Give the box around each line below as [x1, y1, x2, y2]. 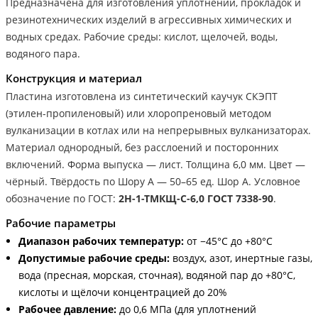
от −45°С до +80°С [184, 234, 273, 248]
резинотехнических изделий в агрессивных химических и [6, 12, 292, 26]
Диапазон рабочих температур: [18, 234, 184, 248]
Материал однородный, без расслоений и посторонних [6, 140, 278, 154]
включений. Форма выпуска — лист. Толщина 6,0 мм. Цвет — [6, 157, 305, 171]
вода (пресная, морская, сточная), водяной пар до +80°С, [18, 268, 295, 282]
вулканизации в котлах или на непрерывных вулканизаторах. [6, 123, 311, 137]
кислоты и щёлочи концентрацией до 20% [18, 285, 227, 299]
